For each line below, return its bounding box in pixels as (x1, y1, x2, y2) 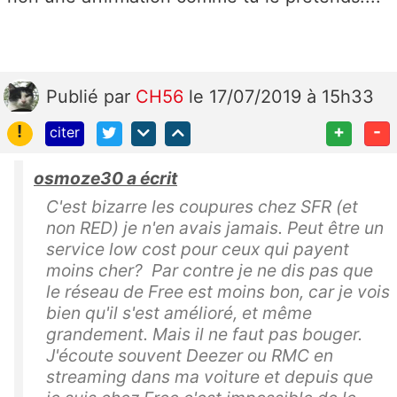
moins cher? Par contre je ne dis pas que (46, 260, 373, 282)
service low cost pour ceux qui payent (46, 238, 349, 261)
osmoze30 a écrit (34, 167, 177, 190)
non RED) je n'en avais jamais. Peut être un (46, 217, 384, 239)
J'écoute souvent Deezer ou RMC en (46, 345, 333, 367)
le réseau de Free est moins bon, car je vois (46, 281, 390, 303)
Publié (46, 85, 104, 107)
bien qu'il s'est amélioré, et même (46, 302, 312, 324)
